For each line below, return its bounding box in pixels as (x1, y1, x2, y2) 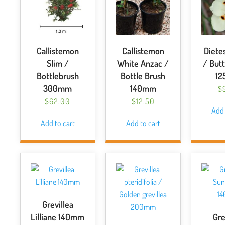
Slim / (46, 58, 69, 69)
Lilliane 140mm (31, 211, 85, 222)
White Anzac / (117, 58, 169, 69)
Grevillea (42, 199, 73, 210)
